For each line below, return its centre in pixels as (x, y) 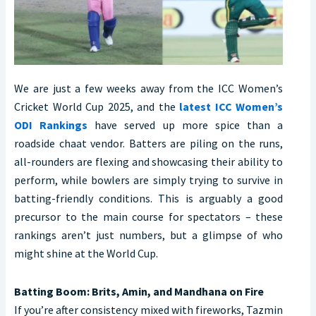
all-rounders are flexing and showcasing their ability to (148, 162)
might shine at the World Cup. (86, 254)
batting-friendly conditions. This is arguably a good (148, 199)
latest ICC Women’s (231, 107)
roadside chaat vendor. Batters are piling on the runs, (148, 144)
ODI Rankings (51, 125)
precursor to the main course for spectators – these (148, 217)
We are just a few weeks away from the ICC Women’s (148, 89)
